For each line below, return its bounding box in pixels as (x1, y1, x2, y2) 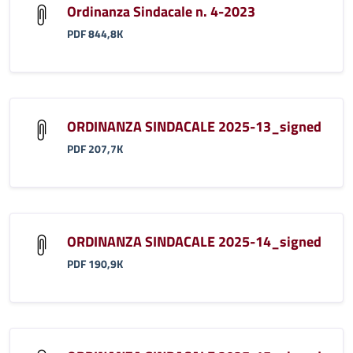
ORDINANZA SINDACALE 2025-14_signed (67, 230, 321, 252)
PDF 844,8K (67, 25, 123, 42)
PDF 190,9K (67, 255, 123, 272)
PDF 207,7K (67, 140, 123, 157)
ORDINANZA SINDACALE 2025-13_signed (67, 115, 321, 137)
